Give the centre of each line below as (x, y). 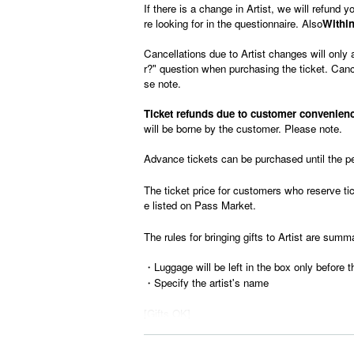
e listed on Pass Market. (200, 205)
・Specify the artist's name (206, 282)
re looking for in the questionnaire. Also (233, 23)
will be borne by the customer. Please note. (243, 128)
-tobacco (164, 343)
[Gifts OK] (167, 313)
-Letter (158, 328)
